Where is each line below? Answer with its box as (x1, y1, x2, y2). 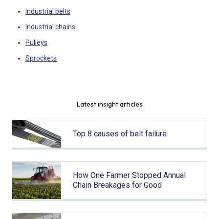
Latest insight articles (76, 100, 143, 109)
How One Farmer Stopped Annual (72, 171, 186, 180)
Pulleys (25, 38, 47, 46)
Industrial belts (25, 7, 70, 15)
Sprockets (25, 54, 57, 63)
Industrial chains (25, 22, 75, 31)
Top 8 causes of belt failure (72, 129, 167, 139)
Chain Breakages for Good (72, 180, 162, 190)
